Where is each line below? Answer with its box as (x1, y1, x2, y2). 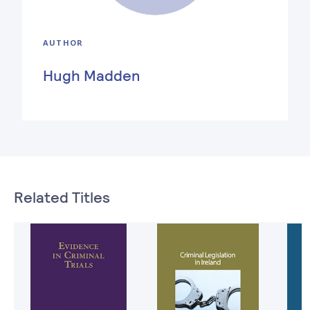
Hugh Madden (43, 65, 140, 84)
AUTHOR (43, 37, 84, 48)
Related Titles (14, 187, 110, 206)
